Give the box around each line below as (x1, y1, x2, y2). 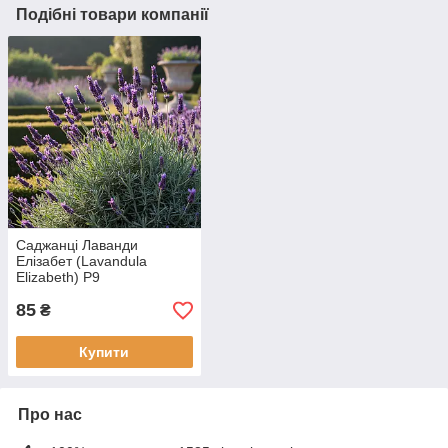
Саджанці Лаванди (16, 237, 138, 254)
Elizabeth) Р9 (16, 269, 100, 286)
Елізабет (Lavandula (16, 253, 147, 270)
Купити (79, 344, 130, 361)
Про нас (18, 406, 82, 424)
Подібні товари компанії (16, 5, 209, 23)
